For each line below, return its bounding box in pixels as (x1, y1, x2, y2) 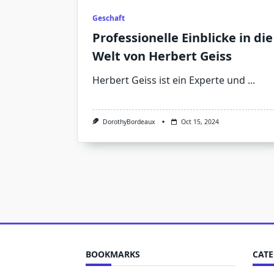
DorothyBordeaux (102, 117, 155, 126)
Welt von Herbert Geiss (92, 47, 232, 64)
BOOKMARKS (86, 248, 140, 260)
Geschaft (92, 12, 125, 23)
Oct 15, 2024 (180, 117, 219, 126)
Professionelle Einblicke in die (92, 29, 273, 46)
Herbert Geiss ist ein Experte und (92, 73, 245, 87)
